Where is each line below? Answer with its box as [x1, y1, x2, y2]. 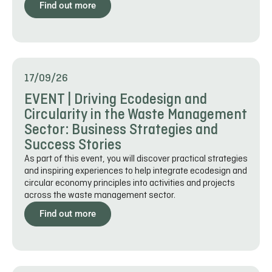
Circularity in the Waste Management [24, 107, 247, 123]
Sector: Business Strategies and [24, 122, 218, 138]
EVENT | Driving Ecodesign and [24, 92, 207, 107]
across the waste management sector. [24, 189, 175, 202]
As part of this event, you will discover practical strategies [24, 152, 248, 165]
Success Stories [24, 137, 121, 153]
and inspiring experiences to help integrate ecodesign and [24, 165, 247, 177]
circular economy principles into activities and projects [24, 177, 235, 189]
